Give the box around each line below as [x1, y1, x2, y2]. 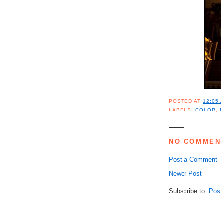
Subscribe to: [169, 187, 209, 195]
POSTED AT [169, 98, 203, 104]
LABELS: [169, 107, 196, 113]
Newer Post [169, 169, 202, 177]
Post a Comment [169, 155, 217, 163]
